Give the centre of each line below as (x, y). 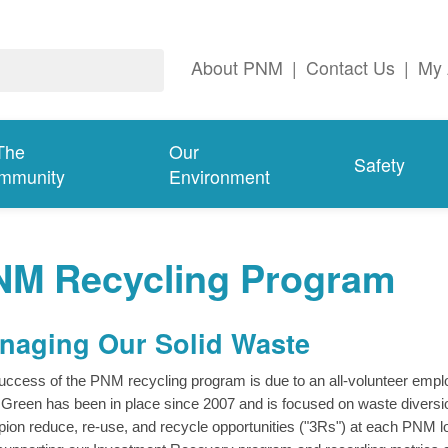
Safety (379, 164)
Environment (220, 177)
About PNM (237, 68)
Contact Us (350, 68)
